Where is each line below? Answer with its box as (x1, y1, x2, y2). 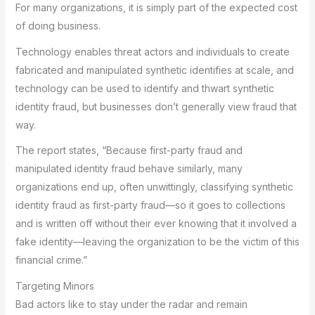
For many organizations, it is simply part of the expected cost (15, 1, 297, 13)
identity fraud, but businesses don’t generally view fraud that (15, 100, 297, 112)
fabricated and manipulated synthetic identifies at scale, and (15, 63, 294, 76)
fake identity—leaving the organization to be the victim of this (15, 236, 300, 247)
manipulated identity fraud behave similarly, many (15, 162, 243, 174)
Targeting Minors (15, 279, 94, 292)
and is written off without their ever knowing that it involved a (15, 217, 297, 229)
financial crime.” (15, 254, 87, 266)
